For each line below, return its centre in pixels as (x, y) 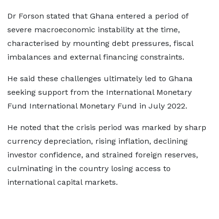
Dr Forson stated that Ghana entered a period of (98, 16)
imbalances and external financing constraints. (96, 57)
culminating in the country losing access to (89, 168)
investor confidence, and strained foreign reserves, (103, 155)
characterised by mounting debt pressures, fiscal (100, 43)
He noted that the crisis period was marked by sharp (107, 127)
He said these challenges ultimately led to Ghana (100, 78)
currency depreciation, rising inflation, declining (98, 141)
